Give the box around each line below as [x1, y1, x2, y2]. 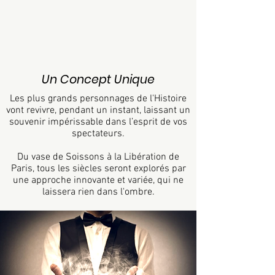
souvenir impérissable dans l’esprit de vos [9, 116, 187, 128]
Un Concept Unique [42, 71, 155, 88]
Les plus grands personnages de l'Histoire [10, 93, 187, 105]
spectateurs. [72, 128, 125, 140]
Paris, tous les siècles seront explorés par [10, 163, 186, 175]
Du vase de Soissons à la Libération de [17, 151, 179, 163]
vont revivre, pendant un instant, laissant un [6, 104, 190, 117]
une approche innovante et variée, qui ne [13, 174, 184, 187]
